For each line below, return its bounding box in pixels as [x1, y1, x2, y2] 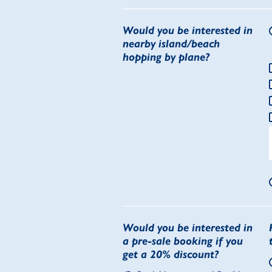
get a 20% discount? [123, 248, 219, 262]
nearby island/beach [123, 37, 220, 51]
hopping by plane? [123, 50, 209, 64]
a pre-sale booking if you [123, 234, 243, 248]
